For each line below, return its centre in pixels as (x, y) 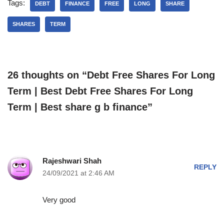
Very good (59, 200)
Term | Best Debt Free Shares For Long (100, 91)
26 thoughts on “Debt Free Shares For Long (111, 75)
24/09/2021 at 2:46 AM (78, 173)
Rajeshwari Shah (72, 161)
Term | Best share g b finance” (80, 107)
